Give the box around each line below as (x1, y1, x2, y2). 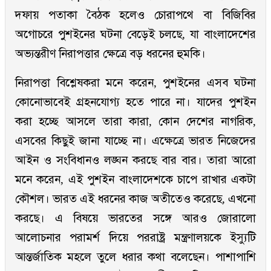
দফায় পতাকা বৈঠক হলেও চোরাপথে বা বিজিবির (15, 8, 256, 22)
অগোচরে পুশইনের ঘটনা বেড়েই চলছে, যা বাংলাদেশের (15, 28, 256, 41)
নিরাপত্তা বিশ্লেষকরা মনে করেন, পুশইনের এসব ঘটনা (15, 76, 256, 90)
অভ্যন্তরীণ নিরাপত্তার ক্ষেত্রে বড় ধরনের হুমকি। (15, 47, 206, 60)
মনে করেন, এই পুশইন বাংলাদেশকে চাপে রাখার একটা (15, 173, 256, 186)
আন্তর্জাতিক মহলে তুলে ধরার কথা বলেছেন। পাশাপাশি (15, 250, 256, 264)
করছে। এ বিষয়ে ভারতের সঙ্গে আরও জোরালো (15, 212, 256, 225)
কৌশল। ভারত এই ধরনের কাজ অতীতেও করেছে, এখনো (15, 192, 256, 206)
